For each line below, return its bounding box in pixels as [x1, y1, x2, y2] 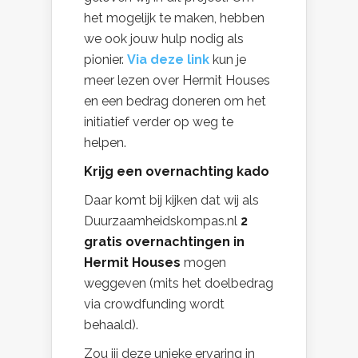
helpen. [84, 134, 126, 150]
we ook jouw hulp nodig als [84, 30, 244, 46]
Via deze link [127, 51, 209, 67]
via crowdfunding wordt [84, 296, 225, 312]
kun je [209, 51, 246, 67]
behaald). [84, 316, 138, 332]
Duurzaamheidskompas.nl [84, 213, 241, 229]
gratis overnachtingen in [84, 233, 245, 249]
